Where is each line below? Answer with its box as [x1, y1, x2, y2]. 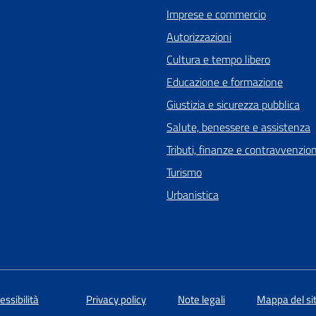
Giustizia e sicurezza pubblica [166, 95, 300, 113]
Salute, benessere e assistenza [166, 118, 310, 135]
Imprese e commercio [166, 5, 266, 23]
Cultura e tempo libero [166, 50, 270, 68]
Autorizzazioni [166, 28, 231, 45]
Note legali [178, 291, 225, 308]
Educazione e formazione [166, 73, 283, 90]
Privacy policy [86, 291, 146, 308]
